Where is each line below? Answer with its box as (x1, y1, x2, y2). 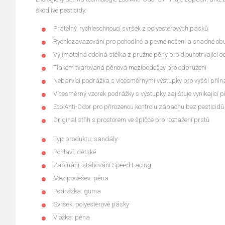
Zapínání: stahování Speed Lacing (53, 161, 151, 169)
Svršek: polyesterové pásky (53, 200, 129, 208)
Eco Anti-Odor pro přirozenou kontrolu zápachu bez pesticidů (53, 102, 224, 110)
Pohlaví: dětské (53, 148, 96, 156)
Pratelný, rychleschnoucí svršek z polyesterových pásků (53, 24, 208, 32)
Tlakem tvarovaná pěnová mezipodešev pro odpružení (53, 63, 206, 71)
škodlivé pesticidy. (36, 6, 86, 14)
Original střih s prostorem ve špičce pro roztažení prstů (53, 116, 209, 124)
